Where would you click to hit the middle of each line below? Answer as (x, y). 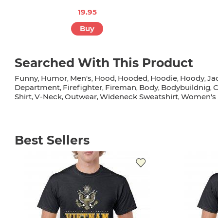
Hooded (133, 78)
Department (37, 88)
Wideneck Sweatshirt (139, 97)
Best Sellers (52, 140)
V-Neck (48, 97)
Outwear (81, 97)
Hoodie (164, 78)
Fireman (121, 88)
